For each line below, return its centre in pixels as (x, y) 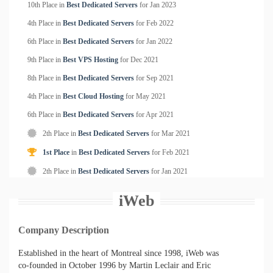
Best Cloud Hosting (93, 96)
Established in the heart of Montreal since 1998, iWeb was (119, 253)
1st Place (56, 152)
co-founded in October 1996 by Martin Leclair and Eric (115, 265)
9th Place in (45, 60)
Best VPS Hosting (90, 60)
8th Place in (45, 78)
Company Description (64, 230)
